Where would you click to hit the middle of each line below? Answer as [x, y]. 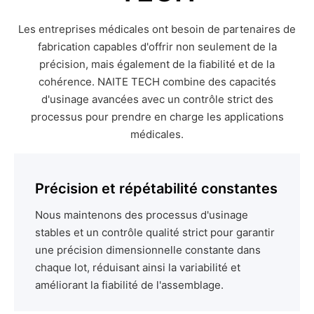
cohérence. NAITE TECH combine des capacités [157, 81]
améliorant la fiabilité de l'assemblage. [129, 285]
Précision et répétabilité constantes [156, 188]
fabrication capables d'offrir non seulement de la [157, 46]
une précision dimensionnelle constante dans [148, 250]
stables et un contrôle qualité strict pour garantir [155, 232]
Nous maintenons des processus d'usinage [142, 214]
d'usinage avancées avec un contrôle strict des [157, 99]
